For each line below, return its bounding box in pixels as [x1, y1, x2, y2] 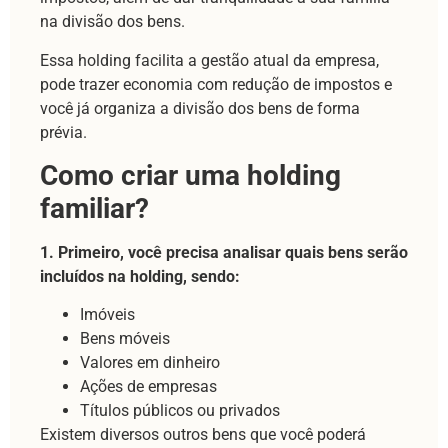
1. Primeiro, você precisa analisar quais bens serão [40, 243, 408, 263]
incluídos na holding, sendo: [40, 267, 240, 287]
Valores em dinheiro [80, 353, 220, 373]
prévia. [40, 122, 95, 142]
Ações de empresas [80, 377, 217, 397]
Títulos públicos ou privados [80, 401, 280, 421]
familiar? [40, 192, 149, 226]
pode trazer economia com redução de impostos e [40, 74, 392, 94]
